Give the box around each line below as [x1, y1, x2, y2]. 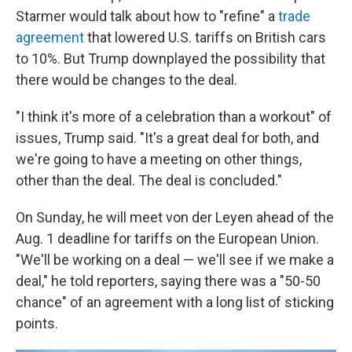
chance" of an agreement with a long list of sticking [16, 294, 334, 310]
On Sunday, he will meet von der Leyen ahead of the [16, 209, 334, 225]
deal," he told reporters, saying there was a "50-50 [16, 273, 321, 289]
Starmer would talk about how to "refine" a [16, 8, 278, 24]
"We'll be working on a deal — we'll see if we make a [16, 251, 334, 268]
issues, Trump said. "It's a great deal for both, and [16, 130, 319, 146]
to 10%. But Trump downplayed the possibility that [16, 50, 325, 67]
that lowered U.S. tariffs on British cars [84, 29, 326, 46]
